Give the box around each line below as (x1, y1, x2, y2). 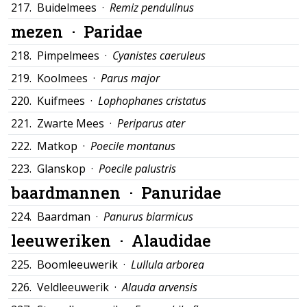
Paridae (84, 21, 143, 42)
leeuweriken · (11, 230, 132, 251)
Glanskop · (37, 161, 99, 176)
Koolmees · (37, 71, 101, 86)
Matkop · (37, 138, 90, 153)
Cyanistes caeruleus (112, 48, 206, 63)
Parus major (101, 71, 160, 86)
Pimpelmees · (37, 48, 112, 63)
